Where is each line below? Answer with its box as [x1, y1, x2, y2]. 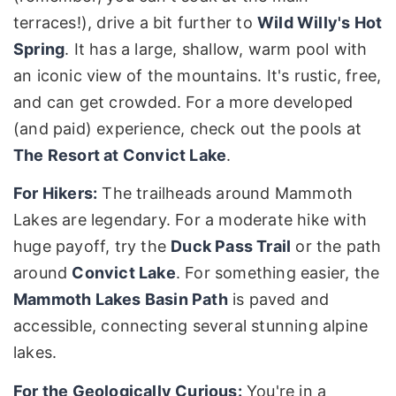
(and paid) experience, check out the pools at [13, 118, 362, 138]
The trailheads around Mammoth [97, 184, 354, 203]
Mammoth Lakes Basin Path [13, 290, 228, 309]
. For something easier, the [175, 263, 380, 283]
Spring [13, 39, 65, 58]
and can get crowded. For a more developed [13, 92, 354, 111]
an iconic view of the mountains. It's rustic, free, [13, 65, 382, 85]
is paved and [227, 290, 330, 309]
